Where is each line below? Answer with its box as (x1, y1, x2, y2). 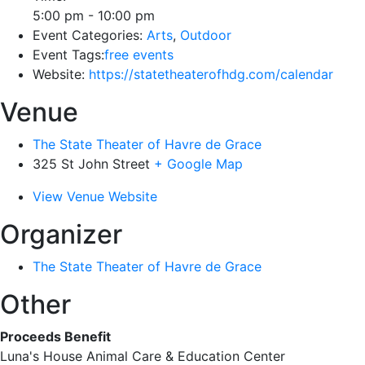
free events (104, 46, 174, 63)
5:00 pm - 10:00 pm (33, 7, 155, 24)
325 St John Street (33, 156, 150, 172)
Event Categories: (33, 27, 143, 43)
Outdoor (180, 27, 231, 43)
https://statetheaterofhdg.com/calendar (89, 66, 333, 82)
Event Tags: (33, 46, 104, 63)
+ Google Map (154, 156, 243, 172)
